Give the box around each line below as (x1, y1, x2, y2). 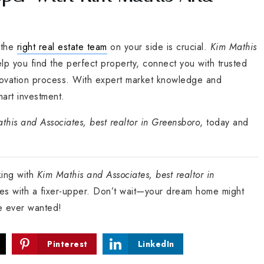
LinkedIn (137, 237, 174, 250)
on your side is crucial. (107, 39, 210, 54)
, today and (200, 115, 249, 129)
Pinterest (47, 237, 88, 250)
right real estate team (16, 39, 107, 54)
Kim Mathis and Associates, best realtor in (37, 167, 214, 181)
